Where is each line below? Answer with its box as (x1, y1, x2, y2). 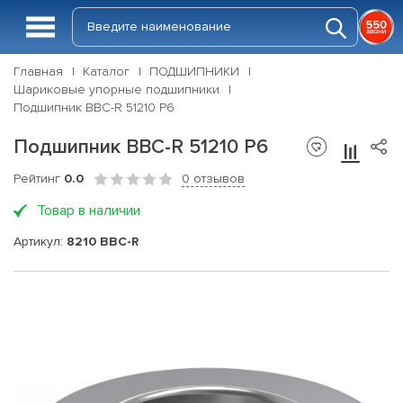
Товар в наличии (37, 201, 140, 219)
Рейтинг (13, 171, 64, 186)
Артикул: (13, 233, 67, 249)
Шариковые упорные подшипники (13, 82, 219, 97)
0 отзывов (182, 171, 245, 186)
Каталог (83, 64, 130, 79)
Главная (13, 64, 63, 79)
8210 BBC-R (67, 233, 139, 249)
